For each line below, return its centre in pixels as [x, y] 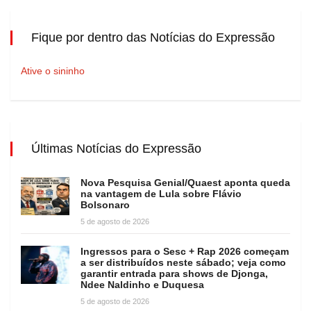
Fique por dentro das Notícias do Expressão [153, 37]
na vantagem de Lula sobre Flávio [161, 193]
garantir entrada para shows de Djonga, [174, 273]
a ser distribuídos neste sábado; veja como [183, 262]
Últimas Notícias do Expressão [116, 148]
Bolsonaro [105, 204]
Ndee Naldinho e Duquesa [142, 284]
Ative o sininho [53, 70]
